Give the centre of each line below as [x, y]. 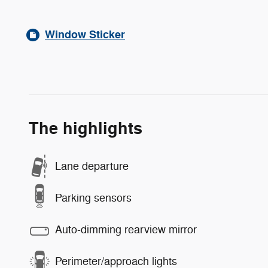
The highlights [86, 129]
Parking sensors [93, 198]
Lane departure [92, 166]
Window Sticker [85, 34]
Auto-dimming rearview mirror [126, 230]
